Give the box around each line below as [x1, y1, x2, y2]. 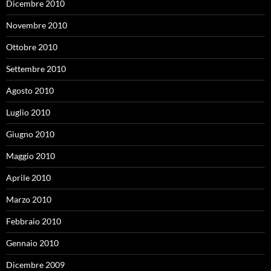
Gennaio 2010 [6, 238, 59, 248]
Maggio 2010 [6, 151, 55, 161]
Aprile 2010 [6, 172, 51, 183]
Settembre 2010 [6, 64, 66, 74]
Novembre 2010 [6, 20, 67, 30]
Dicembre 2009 [6, 260, 65, 270]
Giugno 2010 [6, 129, 54, 139]
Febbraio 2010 [6, 216, 61, 226]
